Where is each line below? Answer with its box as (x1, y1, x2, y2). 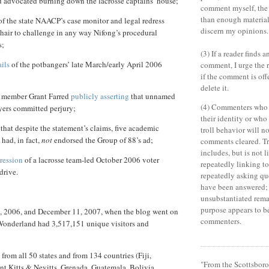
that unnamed (129, 91, 175, 102)
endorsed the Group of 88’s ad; (52, 134, 153, 146)
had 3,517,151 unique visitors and (36, 218, 149, 229)
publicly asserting (71, 91, 129, 102)
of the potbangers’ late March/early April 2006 (10, 59, 162, 70)
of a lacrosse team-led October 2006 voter (23, 154, 159, 166)
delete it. (201, 82, 229, 93)
